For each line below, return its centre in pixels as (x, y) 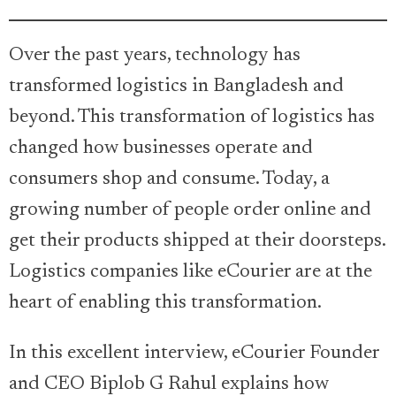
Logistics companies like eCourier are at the (190, 273)
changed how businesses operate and (161, 149)
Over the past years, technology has (155, 56)
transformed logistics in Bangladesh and (176, 87)
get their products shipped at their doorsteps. (197, 242)
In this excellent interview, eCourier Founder (194, 354)
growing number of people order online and (190, 211)
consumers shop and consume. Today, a (169, 180)
